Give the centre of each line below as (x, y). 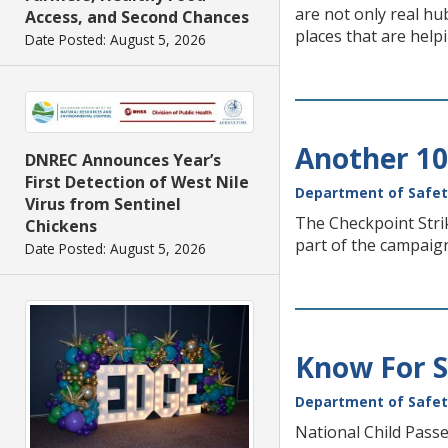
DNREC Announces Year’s (123, 160)
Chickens (61, 226)
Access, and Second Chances (137, 17)
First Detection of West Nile (137, 182)
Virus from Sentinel (103, 204)
